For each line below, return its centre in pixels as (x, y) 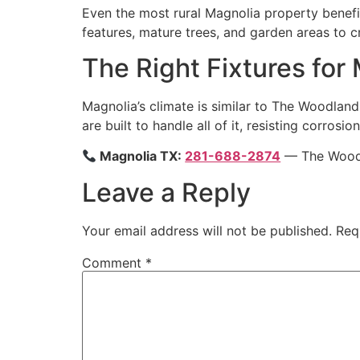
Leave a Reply (166, 192)
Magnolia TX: (141, 156)
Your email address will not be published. (207, 230)
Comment (114, 262)
